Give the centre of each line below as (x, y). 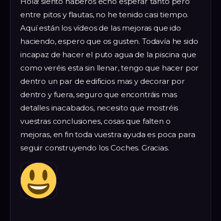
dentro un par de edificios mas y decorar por (103, 81)
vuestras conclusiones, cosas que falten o (95, 121)
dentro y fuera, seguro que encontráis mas (99, 94)
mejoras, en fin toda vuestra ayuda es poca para (108, 134)
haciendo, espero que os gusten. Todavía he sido (109, 41)
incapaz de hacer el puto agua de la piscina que (108, 54)
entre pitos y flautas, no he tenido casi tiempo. (105, 14)
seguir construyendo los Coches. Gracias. (95, 147)
